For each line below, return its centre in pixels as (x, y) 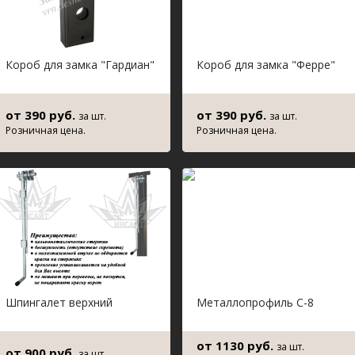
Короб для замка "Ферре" (266, 65)
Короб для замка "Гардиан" (80, 65)
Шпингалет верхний (59, 302)
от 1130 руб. (237, 345)
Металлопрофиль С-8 (255, 302)
